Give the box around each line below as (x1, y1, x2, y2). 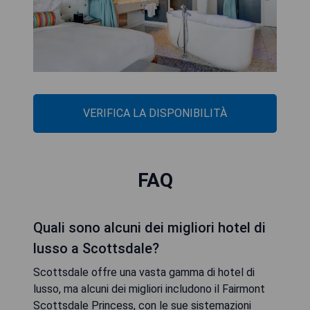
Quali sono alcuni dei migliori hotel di (33, 219, 266, 236)
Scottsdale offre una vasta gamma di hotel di (33, 265, 255, 279)
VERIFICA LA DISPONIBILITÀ (83, 106, 227, 120)
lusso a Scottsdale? (33, 239, 159, 257)
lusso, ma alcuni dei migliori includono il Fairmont (33, 282, 265, 295)
